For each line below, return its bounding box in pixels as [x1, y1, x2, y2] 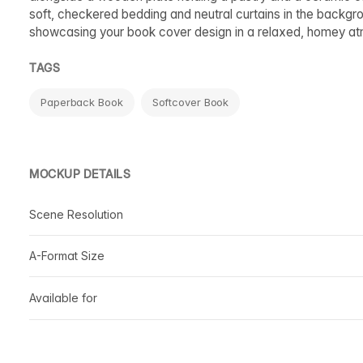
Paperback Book [41, 95, 123, 109]
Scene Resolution [29, 207, 123, 221]
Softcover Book [152, 95, 229, 109]
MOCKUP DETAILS [29, 166, 130, 181]
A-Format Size [29, 248, 105, 263]
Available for [29, 290, 97, 305]
